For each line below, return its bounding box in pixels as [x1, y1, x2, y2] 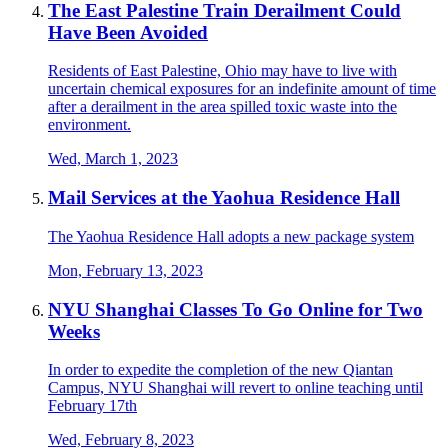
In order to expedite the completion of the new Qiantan [48, 361, 393, 379]
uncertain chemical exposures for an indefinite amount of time [48, 80, 436, 98]
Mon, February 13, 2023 [48, 261, 203, 279]
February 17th [48, 397, 137, 415]
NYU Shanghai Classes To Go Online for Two [48, 298, 423, 320]
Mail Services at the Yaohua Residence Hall [48, 187, 400, 209]
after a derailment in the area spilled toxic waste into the [48, 98, 397, 116]
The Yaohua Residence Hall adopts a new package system [48, 227, 414, 245]
